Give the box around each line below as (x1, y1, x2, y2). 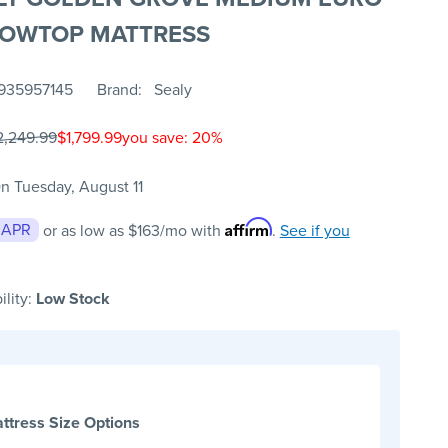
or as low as (42, 219, 128, 243)
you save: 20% (121, 126, 223, 150)
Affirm (224, 217, 272, 238)
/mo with (159, 219, 225, 243)
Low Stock (35, 287, 110, 311)
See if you (279, 219, 350, 243)
